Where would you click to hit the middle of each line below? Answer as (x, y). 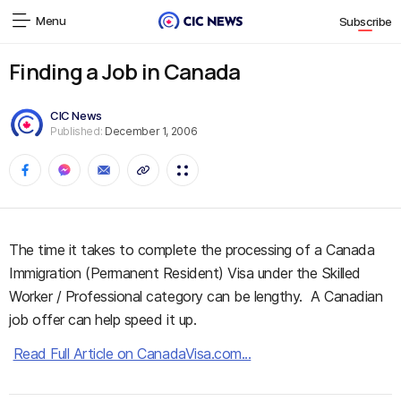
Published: (77, 131)
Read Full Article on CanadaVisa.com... (132, 354)
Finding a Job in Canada (125, 71)
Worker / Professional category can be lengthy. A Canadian (196, 296)
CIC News (76, 115)
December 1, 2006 (150, 131)
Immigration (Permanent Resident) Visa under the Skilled (185, 273)
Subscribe (365, 22)
